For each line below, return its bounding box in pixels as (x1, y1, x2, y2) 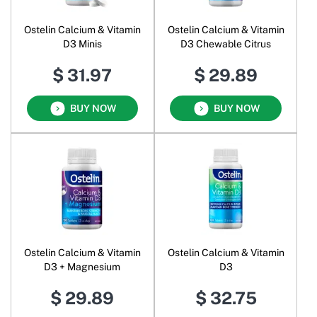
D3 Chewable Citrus (180, 38, 272, 50)
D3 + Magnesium (44, 260, 121, 272)
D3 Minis (62, 38, 102, 50)
